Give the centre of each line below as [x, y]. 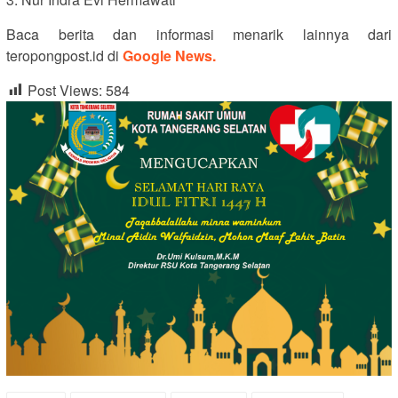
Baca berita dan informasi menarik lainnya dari [199, 34]
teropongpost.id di [64, 55]
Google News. [169, 55]
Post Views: [65, 90]
